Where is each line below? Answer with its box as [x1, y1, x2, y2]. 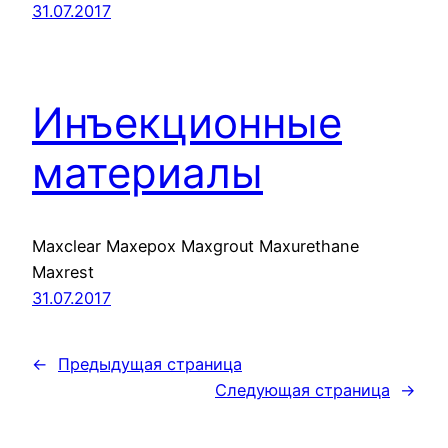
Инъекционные [32, 97, 342, 149]
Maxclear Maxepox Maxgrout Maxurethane [32, 236, 359, 257]
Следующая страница [215, 380, 390, 401]
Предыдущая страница [58, 354, 242, 375]
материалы [32, 147, 263, 199]
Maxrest [32, 262, 94, 283]
